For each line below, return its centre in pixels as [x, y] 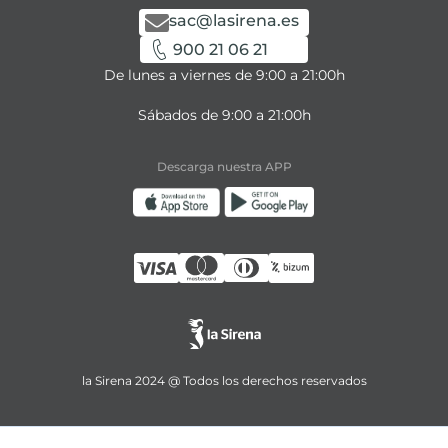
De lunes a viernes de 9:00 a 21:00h [224, 75]
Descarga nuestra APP [224, 166]
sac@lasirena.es [234, 20]
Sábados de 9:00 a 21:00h [224, 115]
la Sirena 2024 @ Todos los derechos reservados [224, 380]
